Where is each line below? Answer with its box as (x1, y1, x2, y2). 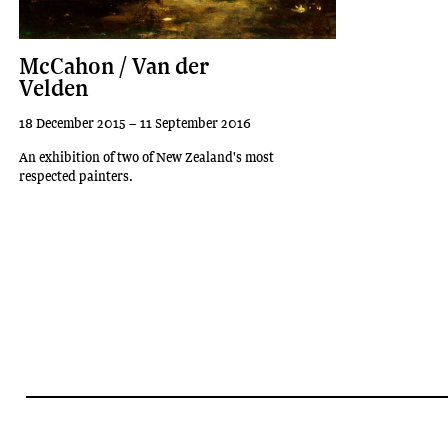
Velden (19, 71, 89, 104)
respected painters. (19, 165, 134, 187)
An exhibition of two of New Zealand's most (19, 146, 275, 168)
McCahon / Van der (19, 49, 210, 82)
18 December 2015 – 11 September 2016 (19, 112, 252, 134)
